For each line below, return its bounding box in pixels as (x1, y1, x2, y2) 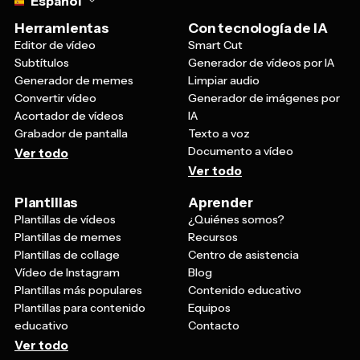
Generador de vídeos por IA (188, 25, 334, 40)
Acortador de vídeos (14, 78, 124, 93)
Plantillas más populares (14, 252, 142, 268)
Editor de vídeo (14, 7, 96, 22)
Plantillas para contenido (14, 270, 145, 285)
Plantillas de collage (14, 217, 120, 232)
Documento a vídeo (188, 113, 293, 129)
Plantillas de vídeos (14, 182, 116, 197)
